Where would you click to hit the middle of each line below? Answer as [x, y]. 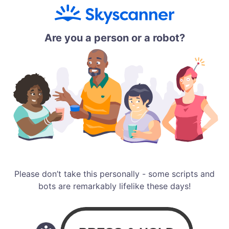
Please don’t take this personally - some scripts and [114, 174]
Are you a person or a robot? [114, 38]
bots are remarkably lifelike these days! [114, 186]
